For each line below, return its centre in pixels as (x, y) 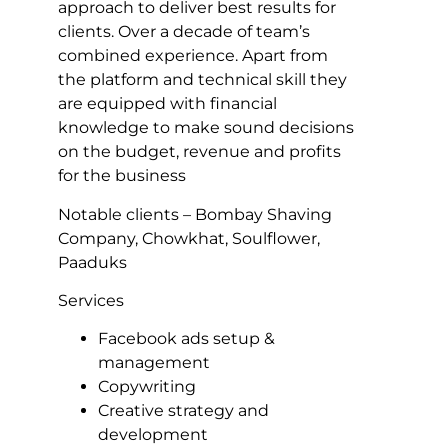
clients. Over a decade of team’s (184, 32)
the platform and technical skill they (202, 80)
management (154, 363)
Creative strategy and (183, 411)
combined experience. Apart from (193, 56)
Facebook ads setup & (186, 339)
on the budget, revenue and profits (199, 152)
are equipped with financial (167, 104)
